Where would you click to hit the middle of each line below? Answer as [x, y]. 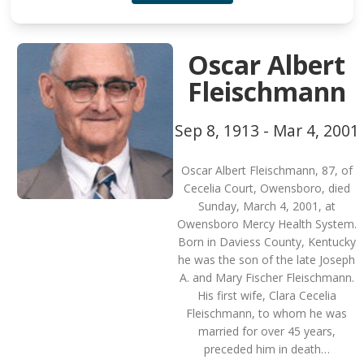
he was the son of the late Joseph [266, 260]
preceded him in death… [266, 349]
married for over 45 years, [266, 331]
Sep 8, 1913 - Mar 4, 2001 [266, 130]
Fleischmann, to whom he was [266, 313]
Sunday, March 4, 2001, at [266, 206]
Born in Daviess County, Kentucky [266, 242]
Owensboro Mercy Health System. [266, 224]
